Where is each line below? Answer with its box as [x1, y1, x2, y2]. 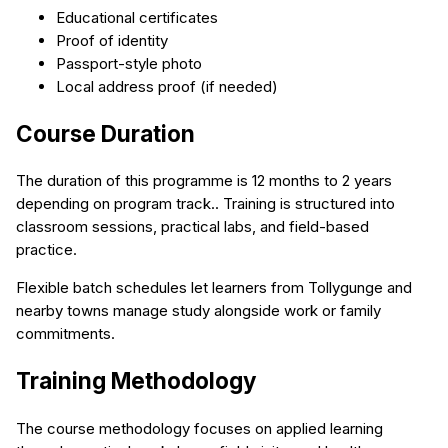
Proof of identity [56, 30, 168, 50]
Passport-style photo [56, 53, 202, 73]
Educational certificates [56, 7, 218, 27]
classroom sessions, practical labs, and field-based [16, 217, 369, 237]
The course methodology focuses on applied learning [16, 418, 383, 438]
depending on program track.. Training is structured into [16, 194, 395, 214]
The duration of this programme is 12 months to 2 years [16, 171, 392, 191]
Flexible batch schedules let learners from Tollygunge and [16, 278, 412, 298]
